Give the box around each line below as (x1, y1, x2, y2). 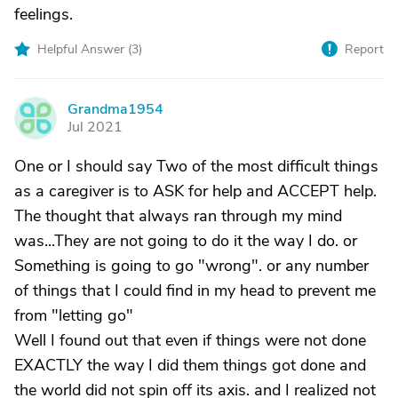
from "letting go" (14, 305, 133, 326)
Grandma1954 (68, 99, 163, 119)
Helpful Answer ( (37, 41, 131, 58)
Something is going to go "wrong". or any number (14, 255, 369, 276)
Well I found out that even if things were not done (14, 330, 366, 351)
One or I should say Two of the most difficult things (14, 155, 378, 177)
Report (345, 41, 384, 58)
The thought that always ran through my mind (14, 205, 342, 227)
